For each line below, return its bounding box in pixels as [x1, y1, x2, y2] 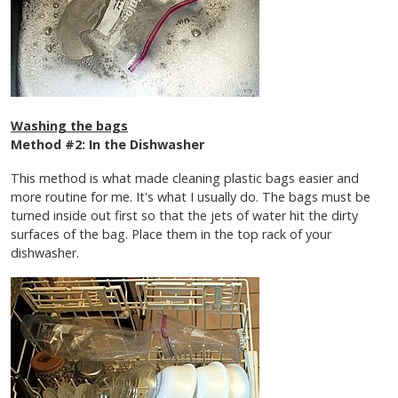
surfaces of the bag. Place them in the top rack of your [11, 226, 331, 243]
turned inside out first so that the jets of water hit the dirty [11, 207, 358, 225]
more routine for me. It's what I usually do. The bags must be [11, 188, 370, 206]
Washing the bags [11, 116, 128, 134]
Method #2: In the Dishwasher [11, 135, 208, 153]
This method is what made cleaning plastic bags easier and [11, 170, 359, 187]
